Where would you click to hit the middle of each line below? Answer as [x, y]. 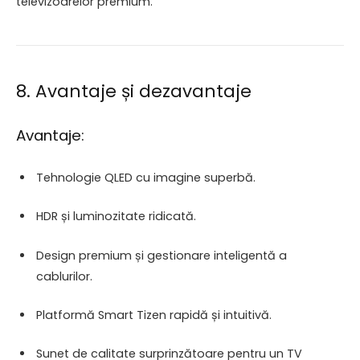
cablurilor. [64, 276]
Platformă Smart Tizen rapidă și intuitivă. [154, 315]
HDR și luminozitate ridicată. [116, 217]
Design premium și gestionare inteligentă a [162, 255]
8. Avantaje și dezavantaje [134, 92]
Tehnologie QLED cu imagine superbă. [146, 178]
